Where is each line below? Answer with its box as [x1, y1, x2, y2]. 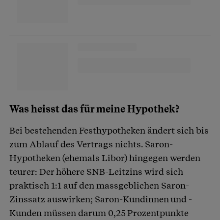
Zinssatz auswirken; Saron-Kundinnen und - [9, 194, 192, 205]
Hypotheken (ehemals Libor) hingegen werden [9, 153, 200, 164]
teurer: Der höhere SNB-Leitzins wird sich [9, 166, 183, 177]
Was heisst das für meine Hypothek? [9, 103, 180, 115]
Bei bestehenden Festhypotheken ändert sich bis [9, 125, 209, 136]
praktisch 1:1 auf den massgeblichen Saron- [9, 180, 189, 191]
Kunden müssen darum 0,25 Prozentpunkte [9, 208, 189, 219]
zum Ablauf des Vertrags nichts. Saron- [9, 139, 173, 150]
